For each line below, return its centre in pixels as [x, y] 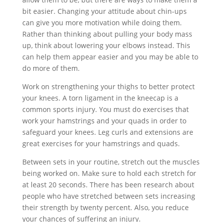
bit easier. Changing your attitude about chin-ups [104, 11]
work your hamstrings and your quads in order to [104, 121]
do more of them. [51, 68]
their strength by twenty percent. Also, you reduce [105, 207]
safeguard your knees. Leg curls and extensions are [108, 132]
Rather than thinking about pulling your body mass [107, 34]
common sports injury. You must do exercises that [105, 109]
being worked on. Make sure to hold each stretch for [109, 173]
